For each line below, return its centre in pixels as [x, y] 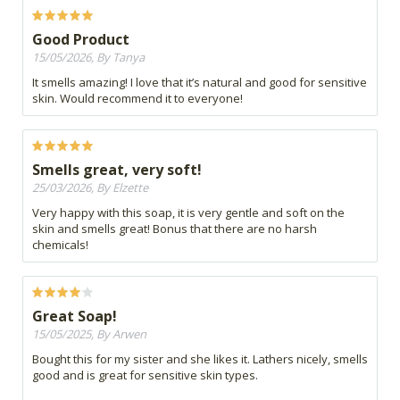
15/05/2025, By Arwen [89, 334]
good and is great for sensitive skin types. [145, 375]
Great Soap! [75, 317]
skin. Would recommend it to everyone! [137, 99]
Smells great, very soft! [117, 170]
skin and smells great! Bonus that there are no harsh [175, 229]
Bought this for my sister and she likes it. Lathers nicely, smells [200, 359]
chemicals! [60, 245]
